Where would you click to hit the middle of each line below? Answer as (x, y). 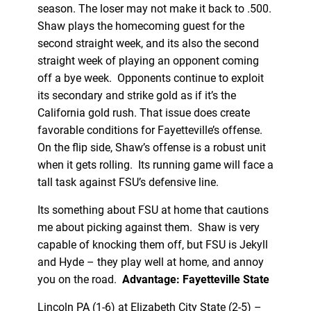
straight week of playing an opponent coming (148, 60)
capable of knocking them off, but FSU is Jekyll (152, 244)
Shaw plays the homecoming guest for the (141, 26)
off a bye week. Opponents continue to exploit (150, 78)
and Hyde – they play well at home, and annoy (150, 262)
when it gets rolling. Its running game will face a (155, 165)
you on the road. (79, 279)
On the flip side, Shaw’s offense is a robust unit (151, 147)
